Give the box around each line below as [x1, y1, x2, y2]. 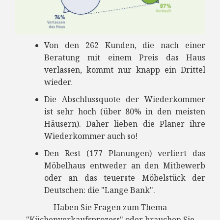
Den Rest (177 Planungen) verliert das [44, 148, 205, 159]
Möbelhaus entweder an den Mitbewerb [44, 160, 205, 171]
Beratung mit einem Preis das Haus [44, 52, 205, 63]
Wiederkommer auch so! [44, 131, 138, 142]
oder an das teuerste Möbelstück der [44, 172, 205, 184]
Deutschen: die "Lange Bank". [44, 185, 155, 196]
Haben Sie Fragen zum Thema [53, 202, 167, 213]
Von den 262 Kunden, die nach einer [44, 40, 205, 51]
